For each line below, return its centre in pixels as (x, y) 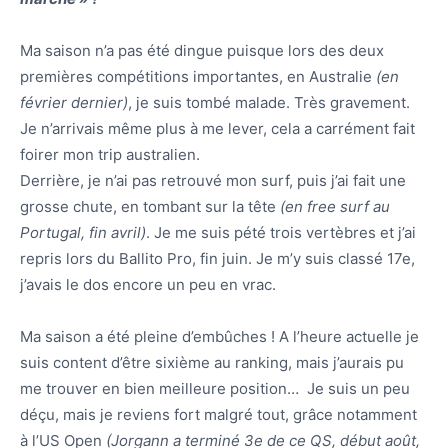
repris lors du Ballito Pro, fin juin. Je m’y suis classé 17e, (217, 258)
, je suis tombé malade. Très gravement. (269, 102)
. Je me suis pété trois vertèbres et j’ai (281, 232)
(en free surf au (335, 206)
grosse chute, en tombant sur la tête (150, 206)
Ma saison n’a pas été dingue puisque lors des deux (202, 50)
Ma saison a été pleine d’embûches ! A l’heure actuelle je (219, 336)
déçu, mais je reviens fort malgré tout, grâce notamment (218, 414)
